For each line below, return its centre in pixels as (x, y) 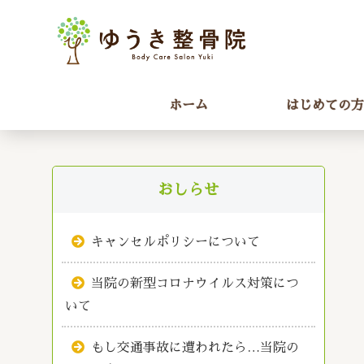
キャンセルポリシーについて (176, 243)
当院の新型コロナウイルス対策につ (195, 284)
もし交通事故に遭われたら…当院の (195, 348)
